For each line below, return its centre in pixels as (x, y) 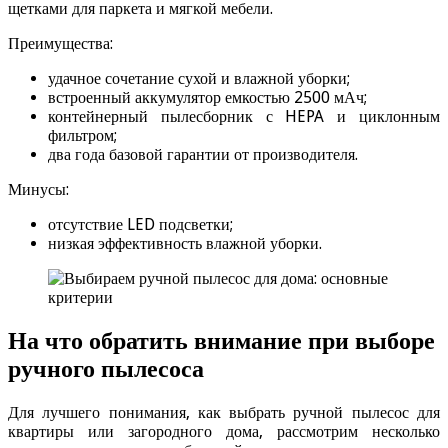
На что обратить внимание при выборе (221, 340)
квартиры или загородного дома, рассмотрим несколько (224, 431)
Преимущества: (60, 43)
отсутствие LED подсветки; (140, 224)
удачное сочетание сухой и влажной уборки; (199, 78)
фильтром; (82, 135)
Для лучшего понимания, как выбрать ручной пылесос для (224, 412)
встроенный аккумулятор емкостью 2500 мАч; (207, 97)
